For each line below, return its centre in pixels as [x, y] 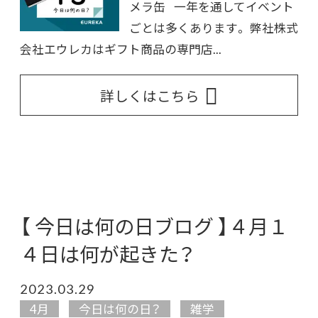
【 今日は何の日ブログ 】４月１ [154, 226]
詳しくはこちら [150, 95]
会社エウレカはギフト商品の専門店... [121, 49]
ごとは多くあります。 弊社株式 [214, 28]
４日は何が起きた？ [107, 253]
